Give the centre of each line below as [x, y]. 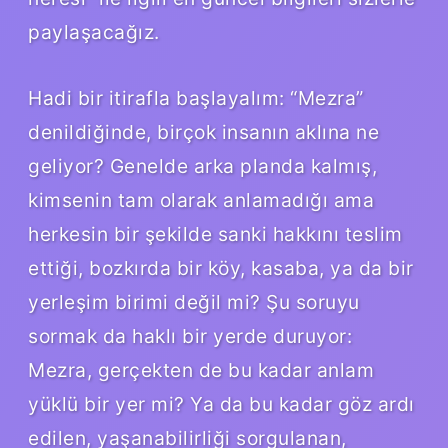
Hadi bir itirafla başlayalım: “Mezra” [196, 97]
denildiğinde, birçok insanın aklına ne [203, 131]
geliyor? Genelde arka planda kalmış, [202, 165]
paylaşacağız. [94, 31]
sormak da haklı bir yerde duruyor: [190, 335]
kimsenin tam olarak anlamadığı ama [201, 199]
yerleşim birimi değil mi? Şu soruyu [194, 301]
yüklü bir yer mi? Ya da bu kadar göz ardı [221, 403]
